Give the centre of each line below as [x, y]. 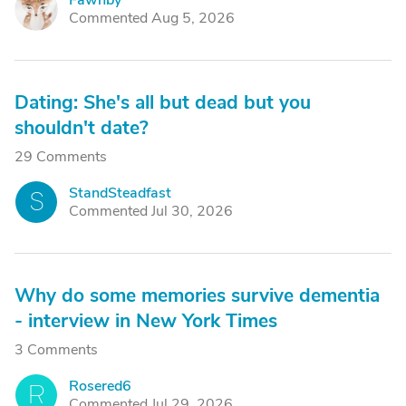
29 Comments [61, 157]
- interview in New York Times [146, 321]
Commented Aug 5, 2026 [152, 18]
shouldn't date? [82, 128]
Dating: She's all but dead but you [163, 102]
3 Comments [56, 350]
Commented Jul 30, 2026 [151, 211]
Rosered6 [100, 386]
